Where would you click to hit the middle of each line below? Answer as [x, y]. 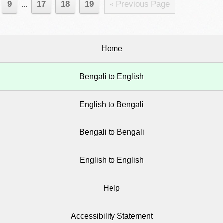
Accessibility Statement [111, 216]
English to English [111, 160]
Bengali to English [111, 76]
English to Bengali [111, 104]
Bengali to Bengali [111, 132]
